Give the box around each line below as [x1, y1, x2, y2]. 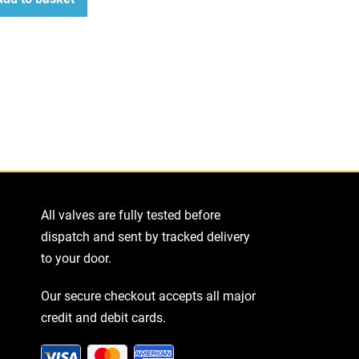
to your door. [40, 250, 111, 266]
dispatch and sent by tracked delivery [40, 228, 250, 244]
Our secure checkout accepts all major [40, 288, 256, 304]
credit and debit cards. [40, 309, 166, 325]
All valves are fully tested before [40, 207, 220, 223]
